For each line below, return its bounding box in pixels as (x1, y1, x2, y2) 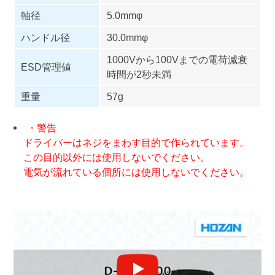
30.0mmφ (106, 31, 148, 43)
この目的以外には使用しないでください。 (13, 151, 210, 163)
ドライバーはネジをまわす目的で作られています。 (13, 136, 249, 148)
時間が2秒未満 (106, 68, 171, 80)
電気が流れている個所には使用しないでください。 (13, 166, 249, 177)
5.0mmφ (106, 9, 142, 21)
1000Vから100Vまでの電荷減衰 (106, 53, 247, 65)
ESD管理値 (20, 61, 71, 72)
